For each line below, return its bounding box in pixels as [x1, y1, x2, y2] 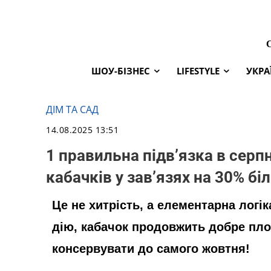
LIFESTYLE [177, 64, 220, 77]
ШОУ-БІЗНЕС [91, 64, 150, 77]
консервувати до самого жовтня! [52, 242, 250, 256]
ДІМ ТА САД [46, 102, 99, 116]
